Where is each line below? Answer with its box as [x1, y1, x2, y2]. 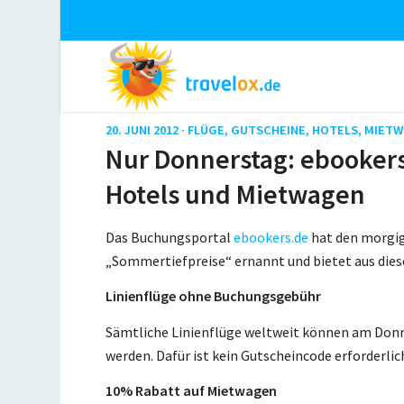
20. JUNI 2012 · [106, 122, 188, 138]
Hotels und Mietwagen [106, 177, 366, 211]
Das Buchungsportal [106, 227, 234, 246]
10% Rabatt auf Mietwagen [106, 381, 278, 400]
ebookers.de [234, 227, 309, 246]
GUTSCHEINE [231, 122, 307, 138]
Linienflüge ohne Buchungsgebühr [106, 287, 322, 306]
